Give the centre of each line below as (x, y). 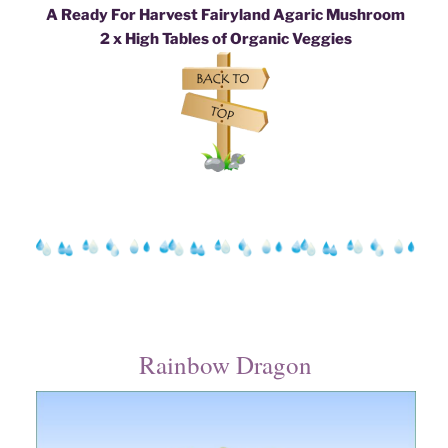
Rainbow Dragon (226, 365)
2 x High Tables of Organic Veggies (225, 38)
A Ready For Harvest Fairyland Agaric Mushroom (226, 14)
